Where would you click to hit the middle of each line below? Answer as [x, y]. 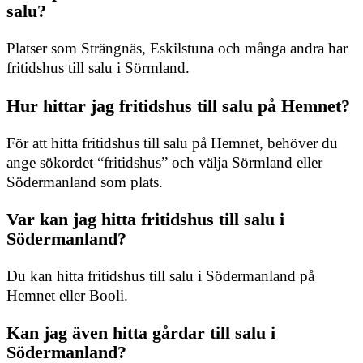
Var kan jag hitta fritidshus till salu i [145, 220]
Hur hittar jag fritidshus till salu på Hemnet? [178, 105]
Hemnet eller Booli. [67, 296]
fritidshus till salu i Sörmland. [98, 68]
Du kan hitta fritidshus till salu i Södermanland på [160, 276]
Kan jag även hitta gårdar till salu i [141, 333]
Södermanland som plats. [85, 181]
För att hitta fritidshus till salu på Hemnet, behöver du [172, 143]
